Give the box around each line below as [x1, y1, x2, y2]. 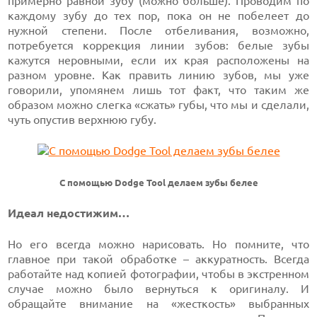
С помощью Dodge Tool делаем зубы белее [59, 178, 258, 188]
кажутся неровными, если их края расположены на [8, 54, 309, 67]
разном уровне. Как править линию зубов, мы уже [8, 69, 309, 81]
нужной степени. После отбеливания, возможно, [8, 24, 309, 37]
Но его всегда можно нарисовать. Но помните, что [8, 238, 309, 250]
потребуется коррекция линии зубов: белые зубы [8, 39, 309, 52]
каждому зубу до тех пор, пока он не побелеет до [8, 9, 309, 22]
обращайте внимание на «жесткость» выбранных [8, 297, 309, 310]
